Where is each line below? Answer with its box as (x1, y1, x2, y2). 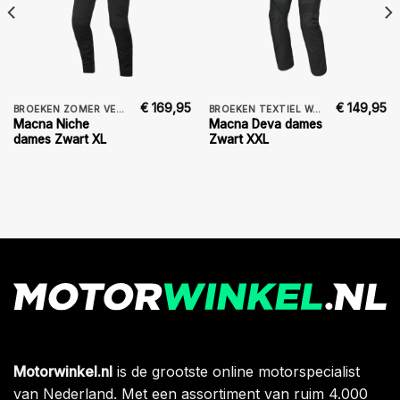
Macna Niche (12, 116, 89, 131)
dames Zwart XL (12, 131, 106, 146)
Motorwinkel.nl (13, 362, 112, 381)
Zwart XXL (208, 131, 269, 146)
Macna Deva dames (208, 116, 322, 131)
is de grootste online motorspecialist (112, 362, 360, 381)
